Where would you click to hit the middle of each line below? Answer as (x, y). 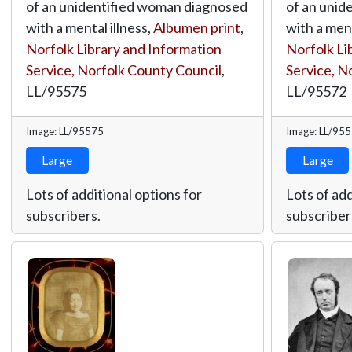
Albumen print (196, 27)
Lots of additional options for (114, 194)
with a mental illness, (89, 27)
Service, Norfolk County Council (123, 70)
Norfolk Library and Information (123, 48)
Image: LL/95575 (64, 131)
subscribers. (63, 215)
